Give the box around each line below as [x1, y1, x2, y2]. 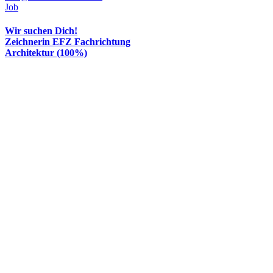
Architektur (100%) [5, 48, 87, 58]
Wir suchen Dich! [5, 26, 77, 37]
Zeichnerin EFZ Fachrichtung [5, 37, 130, 48]
